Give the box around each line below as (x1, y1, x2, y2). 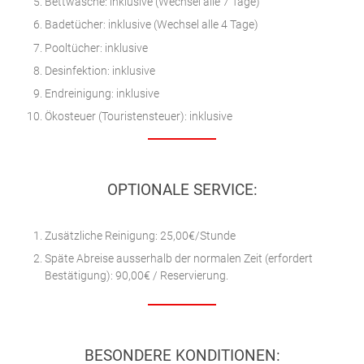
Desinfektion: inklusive (45, 63, 155, 78)
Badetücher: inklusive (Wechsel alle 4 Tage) (45, 18, 258, 32)
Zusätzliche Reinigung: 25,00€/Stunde (45, 229, 236, 244)
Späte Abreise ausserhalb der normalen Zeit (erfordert (45, 252, 313, 266)
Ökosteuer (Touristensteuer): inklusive (45, 110, 232, 124)
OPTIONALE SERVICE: (106, 181, 258, 200)
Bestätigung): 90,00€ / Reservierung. (45, 269, 228, 284)
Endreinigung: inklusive (45, 86, 159, 101)
